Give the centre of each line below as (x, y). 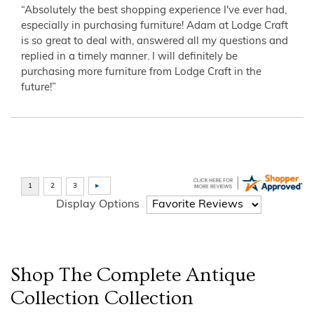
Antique (220, 275)
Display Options (98, 204)
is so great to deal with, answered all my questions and (155, 42)
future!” (39, 88)
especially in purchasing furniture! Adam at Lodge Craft (155, 27)
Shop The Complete (98, 275)
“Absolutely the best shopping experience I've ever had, (154, 11)
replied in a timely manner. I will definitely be (129, 57)
